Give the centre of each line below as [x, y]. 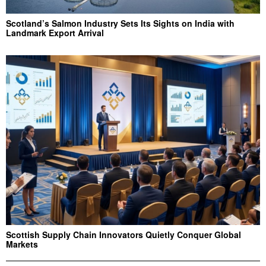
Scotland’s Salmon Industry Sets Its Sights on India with [120, 23]
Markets [22, 244]
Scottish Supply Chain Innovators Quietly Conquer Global [123, 234]
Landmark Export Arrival [55, 33]
